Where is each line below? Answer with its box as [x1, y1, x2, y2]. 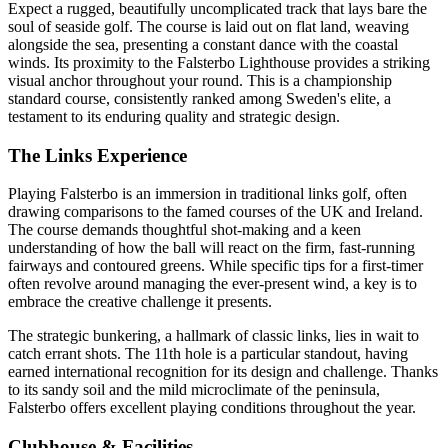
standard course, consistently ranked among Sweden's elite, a [8, 89, 391, 107]
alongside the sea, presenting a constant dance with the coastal [8, 35, 398, 53]
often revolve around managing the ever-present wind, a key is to [8, 275, 417, 293]
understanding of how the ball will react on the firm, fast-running [8, 239, 415, 257]
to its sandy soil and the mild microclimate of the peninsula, [8, 381, 380, 399]
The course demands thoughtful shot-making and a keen [8, 221, 361, 239]
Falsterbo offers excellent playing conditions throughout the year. [8, 399, 416, 417]
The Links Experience [8, 144, 187, 166]
